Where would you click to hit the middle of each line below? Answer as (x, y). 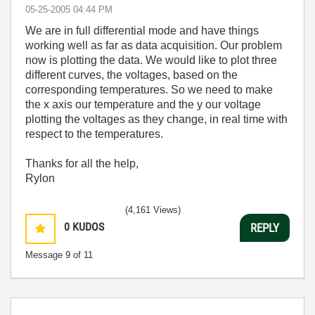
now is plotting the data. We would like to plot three (151, 60)
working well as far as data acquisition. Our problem (154, 45)
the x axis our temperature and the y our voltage (143, 104)
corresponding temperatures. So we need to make (149, 90)
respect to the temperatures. (94, 134)
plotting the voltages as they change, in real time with (156, 119)
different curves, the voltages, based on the (131, 75)
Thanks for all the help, (82, 163)
